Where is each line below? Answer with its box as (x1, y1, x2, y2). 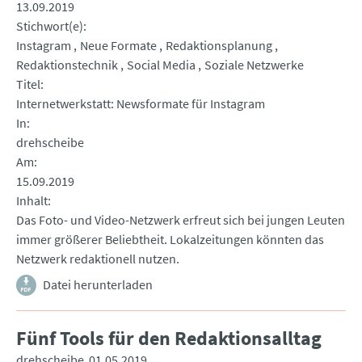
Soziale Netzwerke (204, 57, 304, 74)
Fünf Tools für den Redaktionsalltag (16, 326, 322, 351)
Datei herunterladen (43, 276, 153, 293)
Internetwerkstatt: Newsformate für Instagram (16, 95, 265, 112)
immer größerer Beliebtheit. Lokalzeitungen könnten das (16, 231, 324, 248)
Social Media (127, 57, 196, 74)
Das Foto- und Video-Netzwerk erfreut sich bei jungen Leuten (16, 212, 345, 229)
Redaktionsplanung (166, 37, 272, 54)
